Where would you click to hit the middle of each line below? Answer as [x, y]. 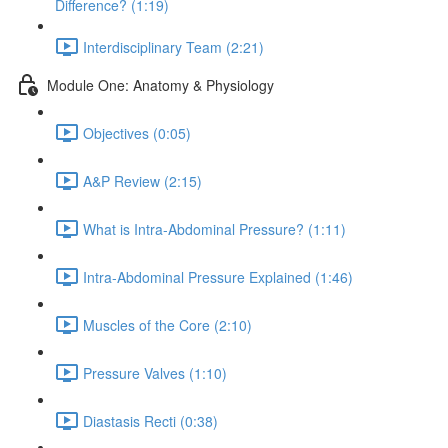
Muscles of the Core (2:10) [167, 324]
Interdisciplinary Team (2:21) [173, 46]
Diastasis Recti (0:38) [150, 420]
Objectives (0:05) [137, 132]
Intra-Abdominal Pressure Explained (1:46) [218, 276]
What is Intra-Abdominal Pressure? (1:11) [214, 228]
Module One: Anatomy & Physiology [160, 84]
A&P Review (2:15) [142, 180]
